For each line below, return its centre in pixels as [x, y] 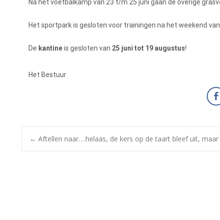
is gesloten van [86, 48]
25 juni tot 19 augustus [148, 48]
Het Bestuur [47, 75]
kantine [50, 48]
